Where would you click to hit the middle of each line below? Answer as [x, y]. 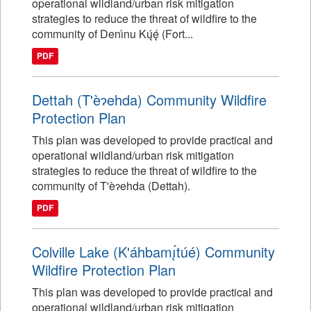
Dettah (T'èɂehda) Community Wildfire [149, 100]
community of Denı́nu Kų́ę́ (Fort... [112, 34]
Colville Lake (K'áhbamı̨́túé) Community [153, 252]
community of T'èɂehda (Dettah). [111, 186]
